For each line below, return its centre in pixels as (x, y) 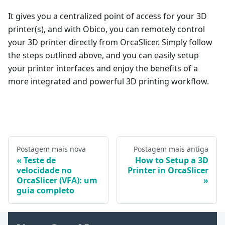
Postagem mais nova (51, 149)
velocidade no (44, 170)
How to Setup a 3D (172, 160)
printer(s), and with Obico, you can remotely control (106, 29)
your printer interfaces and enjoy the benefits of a (103, 68)
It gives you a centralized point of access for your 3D (107, 16)
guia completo (45, 190)
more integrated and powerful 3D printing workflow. (108, 81)
